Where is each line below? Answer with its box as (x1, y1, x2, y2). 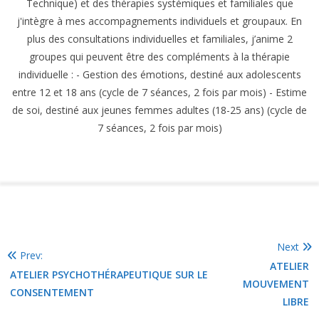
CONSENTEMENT (10, 285, 97, 299)
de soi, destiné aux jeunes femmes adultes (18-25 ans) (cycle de (12, 103, 307, 117)
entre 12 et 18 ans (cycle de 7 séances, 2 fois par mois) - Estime (12, 85, 307, 99)
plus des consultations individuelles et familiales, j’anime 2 (26, 31, 293, 46)
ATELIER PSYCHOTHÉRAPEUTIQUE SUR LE (10, 267, 208, 281)
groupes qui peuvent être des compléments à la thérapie (29, 49, 290, 63)
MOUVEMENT (243, 276, 309, 291)
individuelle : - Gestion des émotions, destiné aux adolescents (18, 67, 301, 81)
